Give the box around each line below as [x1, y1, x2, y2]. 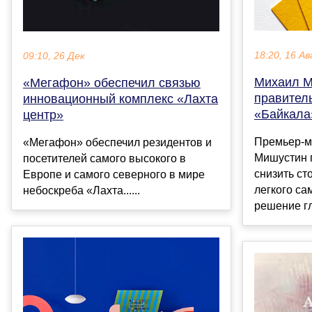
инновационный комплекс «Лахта [23, 91, 218, 106]
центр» [23, 107, 63, 122]
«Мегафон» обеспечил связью [23, 75, 201, 90]
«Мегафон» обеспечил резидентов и [23, 136, 212, 148]
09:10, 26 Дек [23, 50, 85, 61]
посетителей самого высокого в [23, 152, 186, 164]
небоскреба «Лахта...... [23, 184, 140, 196]
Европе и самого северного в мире [23, 168, 205, 180]
